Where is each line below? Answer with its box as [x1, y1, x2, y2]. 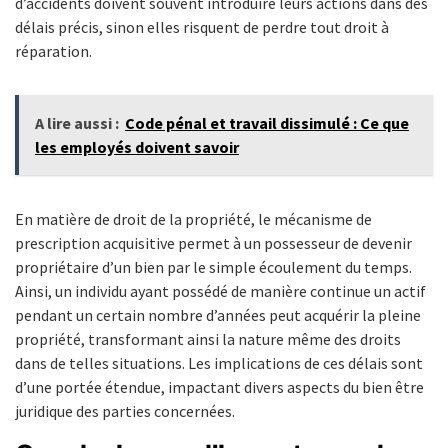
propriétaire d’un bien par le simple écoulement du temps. [15, 256, 412, 277]
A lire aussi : [35, 112, 119, 133]
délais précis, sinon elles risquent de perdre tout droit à [15, 16, 389, 37]
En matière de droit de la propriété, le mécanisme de [15, 208, 372, 229]
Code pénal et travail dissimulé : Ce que [125, 112, 409, 133]
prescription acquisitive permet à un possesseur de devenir [15, 232, 412, 253]
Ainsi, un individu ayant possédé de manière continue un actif [15, 280, 426, 301]
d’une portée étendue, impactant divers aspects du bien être [15, 376, 424, 397]
